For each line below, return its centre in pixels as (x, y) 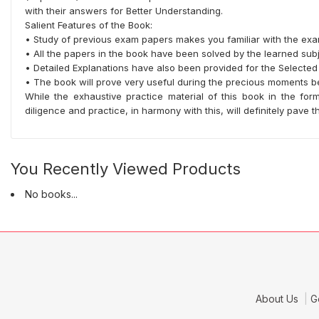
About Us (278, 299)
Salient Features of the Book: (89, 25)
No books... (51, 194)
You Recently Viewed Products (126, 169)
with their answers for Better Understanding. (124, 11)
